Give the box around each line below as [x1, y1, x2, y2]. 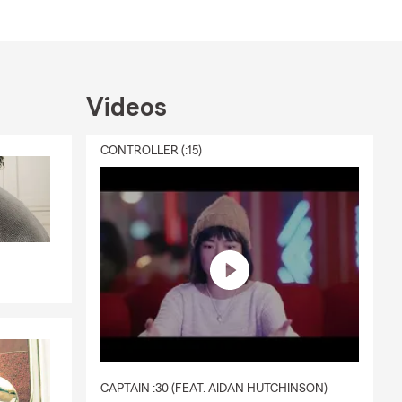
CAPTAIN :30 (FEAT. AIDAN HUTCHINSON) [100, 381, 328, 395]
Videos [86, 94, 167, 122]
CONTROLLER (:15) [100, 144, 202, 158]
